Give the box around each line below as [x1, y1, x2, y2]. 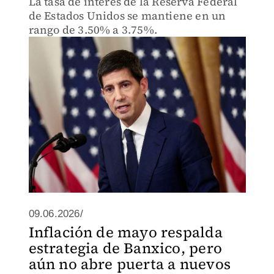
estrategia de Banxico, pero [28, 238, 222, 258]
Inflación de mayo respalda [28, 222, 223, 242]
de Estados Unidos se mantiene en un [28, 8, 226, 23]
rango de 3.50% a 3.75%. [28, 22, 158, 37]
